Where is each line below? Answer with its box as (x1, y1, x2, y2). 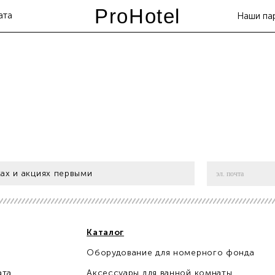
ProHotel (94, 5, 181, 28)
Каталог (87, 227, 125, 238)
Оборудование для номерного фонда (87, 247, 255, 258)
